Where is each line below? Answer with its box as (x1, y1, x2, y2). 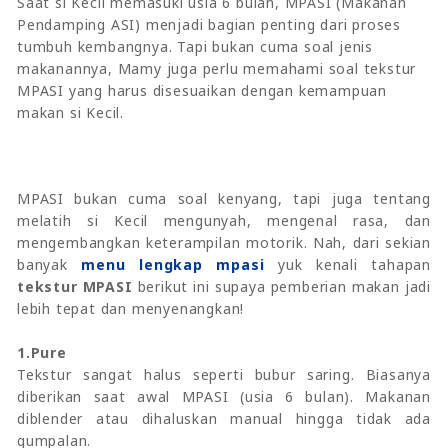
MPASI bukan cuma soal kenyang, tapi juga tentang (17, 188, 431, 208)
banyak (17, 254, 82, 274)
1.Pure (17, 342, 67, 362)
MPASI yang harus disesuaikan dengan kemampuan (17, 80, 387, 100)
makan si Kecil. (17, 102, 125, 122)
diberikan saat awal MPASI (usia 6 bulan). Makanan (17, 386, 431, 406)
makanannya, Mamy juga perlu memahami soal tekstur (17, 58, 417, 78)
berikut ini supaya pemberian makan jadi (132, 276, 432, 296)
